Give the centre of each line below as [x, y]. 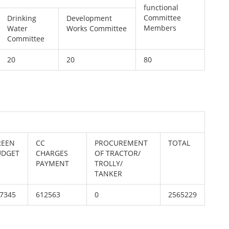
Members [160, 28]
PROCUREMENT [121, 143]
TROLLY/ [109, 163]
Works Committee [97, 28]
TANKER [109, 174]
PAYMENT [54, 163]
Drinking [22, 18]
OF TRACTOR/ [118, 153]
